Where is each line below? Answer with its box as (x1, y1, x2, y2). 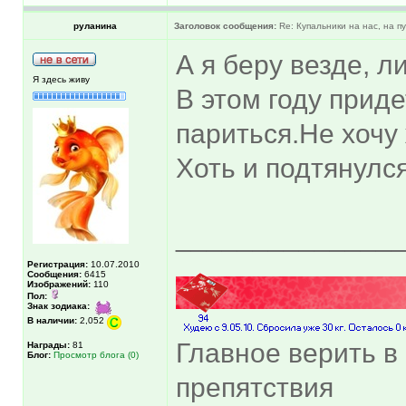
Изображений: (27, 278, 91, 289)
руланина (73, 20, 117, 31)
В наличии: (27, 314, 77, 325)
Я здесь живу (33, 73, 90, 84)
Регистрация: (27, 258, 88, 269)
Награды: (27, 339, 70, 350)
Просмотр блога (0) (53, 349, 139, 360)
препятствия (176, 372, 333, 402)
